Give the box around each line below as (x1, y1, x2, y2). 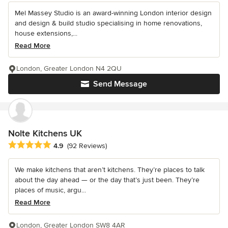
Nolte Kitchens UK (8, 127, 82, 139)
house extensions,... (15, 28, 77, 38)
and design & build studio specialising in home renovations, (15, 18, 202, 27)
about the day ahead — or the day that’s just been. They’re (15, 176, 199, 185)
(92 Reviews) (67, 141, 107, 151)
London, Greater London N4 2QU (16, 64, 122, 73)
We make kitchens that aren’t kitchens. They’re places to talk (15, 165, 205, 175)
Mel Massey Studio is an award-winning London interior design (15, 8, 212, 17)
